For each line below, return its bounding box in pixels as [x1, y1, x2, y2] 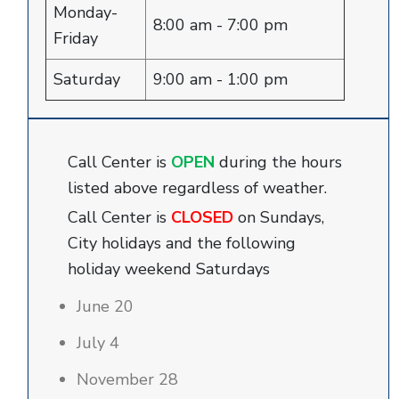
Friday [53, 28, 98, 49]
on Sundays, [238, 207, 324, 228]
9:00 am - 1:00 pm [153, 69, 288, 90]
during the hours [219, 151, 342, 173]
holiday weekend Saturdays [68, 258, 270, 280]
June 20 [77, 296, 134, 317]
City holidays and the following [68, 232, 296, 254]
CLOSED [171, 207, 238, 228]
